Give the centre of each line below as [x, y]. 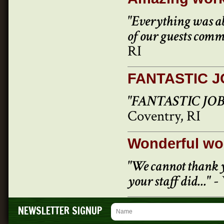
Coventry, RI [164, 116]
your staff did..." [169, 181]
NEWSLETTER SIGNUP [60, 211]
